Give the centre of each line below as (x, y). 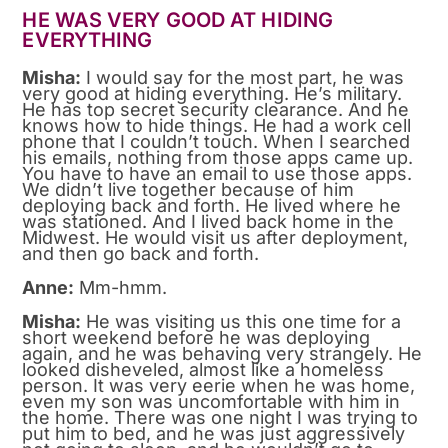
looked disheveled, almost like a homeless (203, 369)
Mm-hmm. (121, 287)
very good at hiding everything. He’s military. (212, 93)
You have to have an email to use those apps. (217, 173)
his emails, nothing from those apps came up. (218, 157)
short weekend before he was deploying (196, 337)
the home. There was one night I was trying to (220, 417)
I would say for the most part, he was (243, 77)
